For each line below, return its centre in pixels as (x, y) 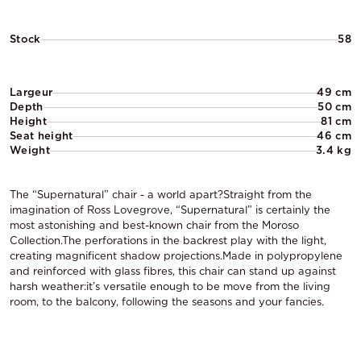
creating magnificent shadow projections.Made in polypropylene (176, 256)
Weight (30, 150)
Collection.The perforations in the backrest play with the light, (168, 241)
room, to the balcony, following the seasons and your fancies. (167, 302)
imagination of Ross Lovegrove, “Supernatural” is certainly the (170, 210)
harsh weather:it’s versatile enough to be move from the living (170, 286)
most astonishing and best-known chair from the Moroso (154, 225)
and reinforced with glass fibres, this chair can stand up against (173, 271)
